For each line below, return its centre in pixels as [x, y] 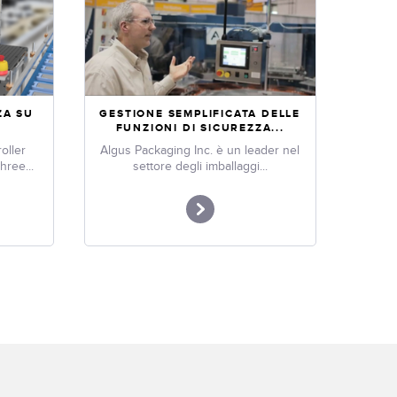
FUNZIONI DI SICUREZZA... [200, 128]
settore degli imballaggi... [200, 166]
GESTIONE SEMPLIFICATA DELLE [200, 113]
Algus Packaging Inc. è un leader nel [200, 150]
